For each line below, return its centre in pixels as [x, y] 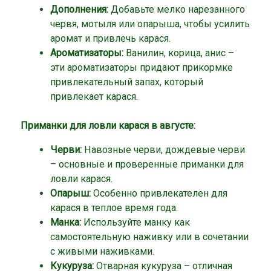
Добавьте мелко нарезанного [176, 9]
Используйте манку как [135, 223]
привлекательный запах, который [126, 82]
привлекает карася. [94, 96]
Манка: [65, 223]
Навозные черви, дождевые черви [163, 150]
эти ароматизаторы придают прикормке [141, 67]
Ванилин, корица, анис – [178, 53]
